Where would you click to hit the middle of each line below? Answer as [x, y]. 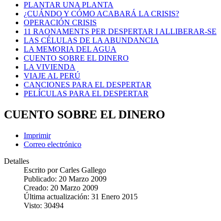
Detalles [17, 161]
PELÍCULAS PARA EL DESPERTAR [86, 93]
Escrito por [42, 170]
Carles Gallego [83, 170]
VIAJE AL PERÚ [52, 75]
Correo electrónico [53, 144]
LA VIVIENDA [50, 67]
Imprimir [37, 135]
